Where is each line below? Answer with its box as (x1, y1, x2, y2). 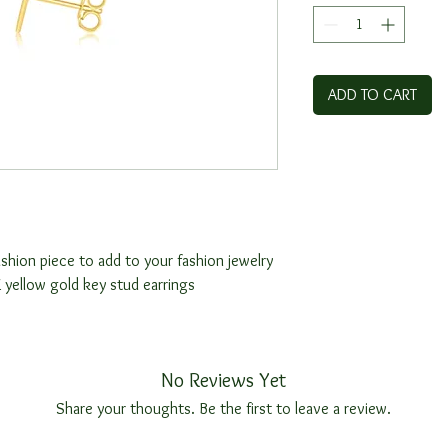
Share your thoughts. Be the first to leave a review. (55, 399, 391, 418)
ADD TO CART (328, 85, 417, 104)
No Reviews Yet (160, 368, 286, 392)
